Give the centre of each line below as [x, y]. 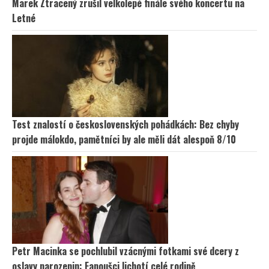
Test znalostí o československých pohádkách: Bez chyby [125, 124]
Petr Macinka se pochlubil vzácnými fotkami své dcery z [125, 251]
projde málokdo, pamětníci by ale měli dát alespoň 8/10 [124, 139]
